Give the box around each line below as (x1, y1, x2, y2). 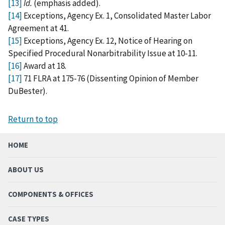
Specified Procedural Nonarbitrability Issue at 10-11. (8, 47, 197, 59)
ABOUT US (8, 165, 44, 174)
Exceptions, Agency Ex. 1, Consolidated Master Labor (22, 10, 211, 21)
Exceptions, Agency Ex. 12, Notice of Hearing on (22, 35, 192, 46)
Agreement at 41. (8, 22, 69, 34)
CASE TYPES (8, 214, 49, 223)
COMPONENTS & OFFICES (8, 189, 93, 199)
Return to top (8, 114, 58, 125)
